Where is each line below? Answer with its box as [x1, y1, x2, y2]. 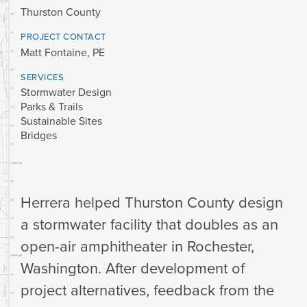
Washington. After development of [21, 256, 245, 278]
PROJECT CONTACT [21, 30, 106, 43]
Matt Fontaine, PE [21, 44, 105, 60]
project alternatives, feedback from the [21, 278, 274, 300]
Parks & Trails [21, 98, 83, 114]
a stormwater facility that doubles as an [21, 212, 278, 234]
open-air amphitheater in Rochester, [21, 234, 254, 256]
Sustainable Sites [21, 112, 102, 128]
